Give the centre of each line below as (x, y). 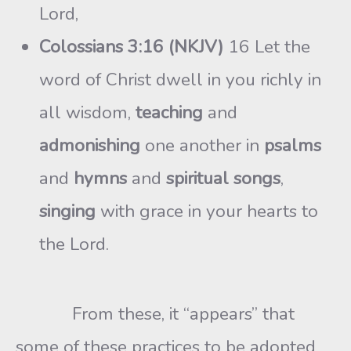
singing (67, 211)
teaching (169, 112)
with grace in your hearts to (207, 211)
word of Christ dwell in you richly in (180, 79)
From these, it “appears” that (155, 314)
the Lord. (74, 244)
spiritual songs (223, 178)
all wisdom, (87, 112)
